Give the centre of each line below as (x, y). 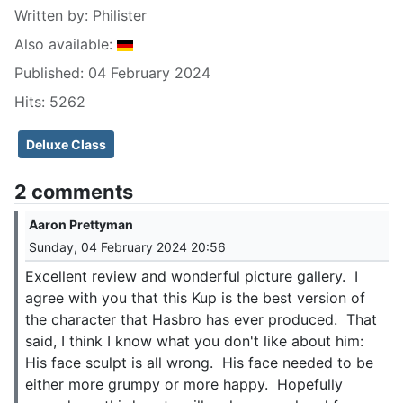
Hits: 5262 (50, 101)
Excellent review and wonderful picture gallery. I (192, 276)
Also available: (66, 44)
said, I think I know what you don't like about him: (197, 340)
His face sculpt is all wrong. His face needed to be (199, 362)
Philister (120, 15)
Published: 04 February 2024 (112, 72)
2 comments (74, 191)
